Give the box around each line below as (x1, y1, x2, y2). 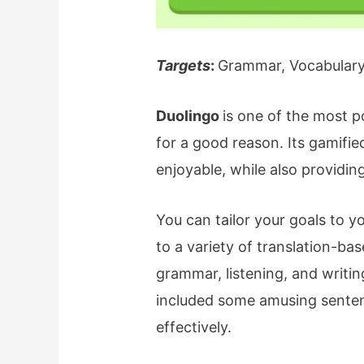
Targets (156, 56, 211, 74)
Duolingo (156, 106, 223, 124)
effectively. (156, 318, 232, 336)
